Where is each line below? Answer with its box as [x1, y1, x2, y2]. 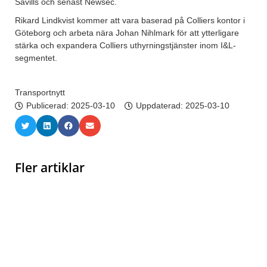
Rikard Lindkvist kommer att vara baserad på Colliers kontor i [15, 15, 245, 26]
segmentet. [15, 53, 57, 63]
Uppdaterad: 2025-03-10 [136, 101, 229, 111]
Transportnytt [15, 88, 65, 98]
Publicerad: [26, 101, 71, 111]
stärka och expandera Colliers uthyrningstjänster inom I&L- [15, 41, 236, 51]
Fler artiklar [15, 159, 85, 176]
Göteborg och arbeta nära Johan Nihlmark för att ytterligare [15, 28, 239, 38]
